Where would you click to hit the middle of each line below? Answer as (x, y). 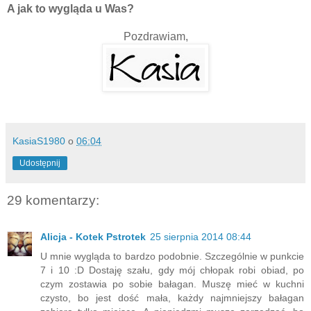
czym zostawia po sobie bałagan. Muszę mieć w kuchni (172, 284)
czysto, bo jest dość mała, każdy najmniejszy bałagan (172, 297)
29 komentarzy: (53, 201)
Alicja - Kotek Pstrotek (93, 236)
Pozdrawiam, (155, 37)
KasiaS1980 (39, 141)
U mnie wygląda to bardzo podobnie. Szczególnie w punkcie (172, 256)
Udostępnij (40, 163)
